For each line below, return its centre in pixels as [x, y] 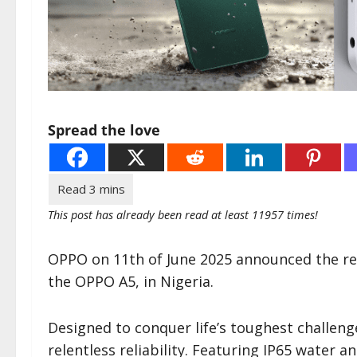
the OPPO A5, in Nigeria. [131, 281]
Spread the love [104, 129]
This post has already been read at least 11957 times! [183, 214]
